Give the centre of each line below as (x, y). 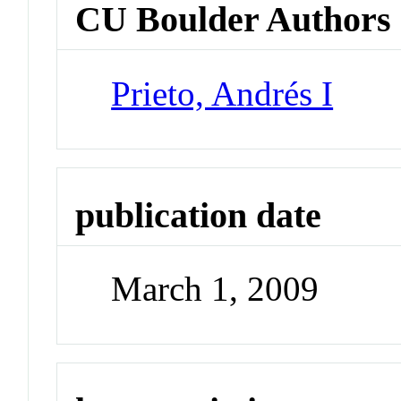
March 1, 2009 (215, 289)
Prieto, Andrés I (222, 93)
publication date (199, 215)
